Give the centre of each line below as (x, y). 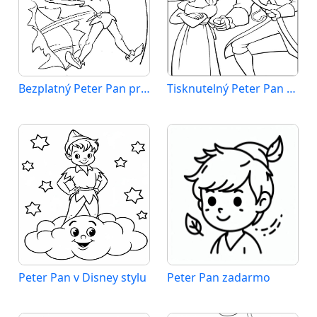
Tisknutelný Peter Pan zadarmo (291, 88)
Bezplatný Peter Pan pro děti (145, 88)
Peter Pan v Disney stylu (82, 277)
